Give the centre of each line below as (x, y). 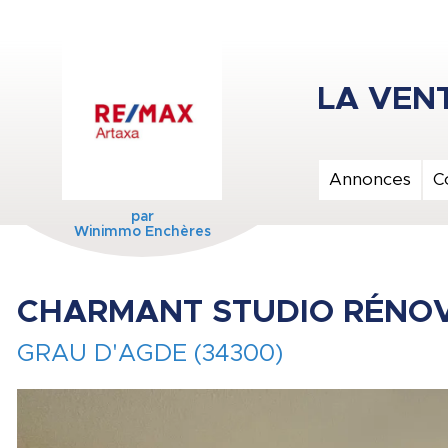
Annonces (370, 179)
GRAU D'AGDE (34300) (150, 354)
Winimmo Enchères (142, 232)
